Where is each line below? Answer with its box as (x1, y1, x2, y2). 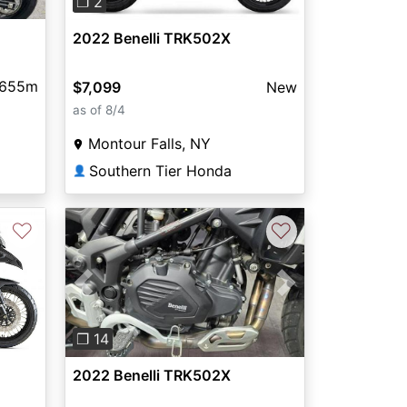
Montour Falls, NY (87, 134, 211, 153)
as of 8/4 (72, 102, 125, 117)
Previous (83, 283, 143, 303)
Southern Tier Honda (88, 161, 232, 180)
